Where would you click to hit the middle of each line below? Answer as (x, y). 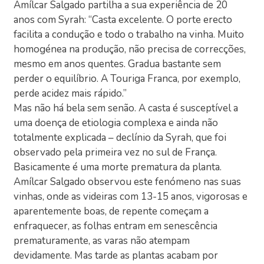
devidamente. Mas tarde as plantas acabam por (116, 255)
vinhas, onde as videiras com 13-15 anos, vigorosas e (131, 196)
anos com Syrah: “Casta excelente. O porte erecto (123, 19)
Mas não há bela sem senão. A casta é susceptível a (126, 108)
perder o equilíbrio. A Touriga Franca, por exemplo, (127, 78)
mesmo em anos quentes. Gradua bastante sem (118, 64)
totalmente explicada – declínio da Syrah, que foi (120, 137)
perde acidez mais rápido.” (70, 93)
